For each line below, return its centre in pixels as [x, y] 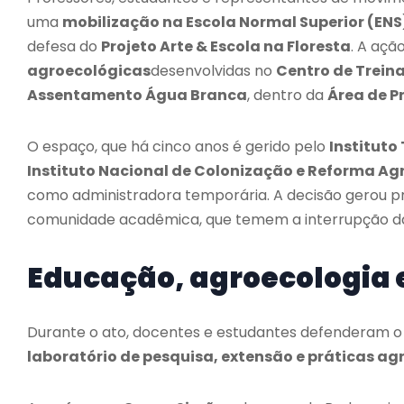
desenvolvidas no [213, 70]
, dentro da [287, 95]
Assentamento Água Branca [137, 95]
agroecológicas [89, 70]
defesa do [64, 46]
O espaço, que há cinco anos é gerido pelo [178, 146]
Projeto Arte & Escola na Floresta [226, 46]
